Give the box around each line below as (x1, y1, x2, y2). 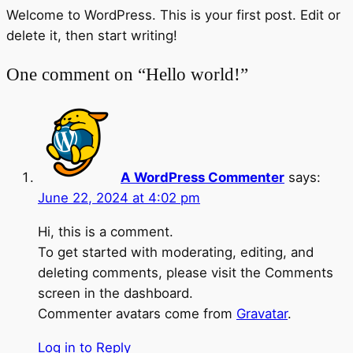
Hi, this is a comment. (38, 223, 173, 240)
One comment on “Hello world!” (6, 63, 248, 84)
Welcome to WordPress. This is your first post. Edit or (6, 6, 340, 23)
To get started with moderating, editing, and (38, 243, 314, 260)
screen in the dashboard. (38, 284, 193, 301)
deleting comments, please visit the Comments (38, 264, 333, 281)
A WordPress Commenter (121, 169, 284, 185)
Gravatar (236, 305, 288, 321)
